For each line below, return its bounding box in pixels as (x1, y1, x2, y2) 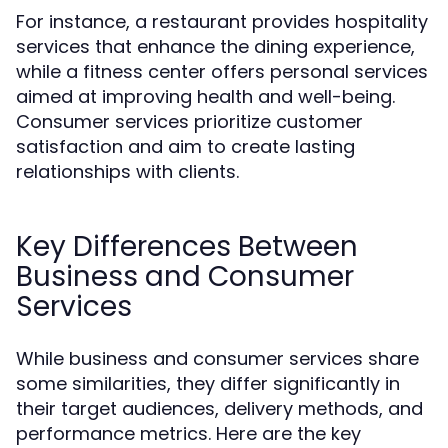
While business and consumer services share (16, 346, 419, 371)
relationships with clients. (16, 159, 239, 184)
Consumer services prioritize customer (16, 109, 363, 134)
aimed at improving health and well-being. (16, 84, 395, 109)
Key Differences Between (16, 227, 358, 266)
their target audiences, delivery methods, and (16, 396, 423, 421)
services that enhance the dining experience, (16, 34, 415, 59)
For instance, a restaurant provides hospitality (16, 9, 428, 34)
